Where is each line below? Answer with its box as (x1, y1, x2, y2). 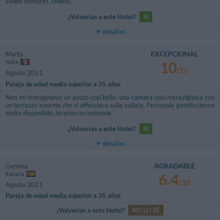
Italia (5, 58, 19, 66)
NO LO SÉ (132, 206, 160, 215)
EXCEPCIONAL (151, 50, 198, 58)
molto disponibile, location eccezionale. (5, 109, 113, 117)
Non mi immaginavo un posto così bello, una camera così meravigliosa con (5, 93, 215, 101)
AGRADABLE (154, 161, 195, 170)
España (5, 169, 25, 177)
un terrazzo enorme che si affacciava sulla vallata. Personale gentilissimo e (5, 101, 215, 109)
